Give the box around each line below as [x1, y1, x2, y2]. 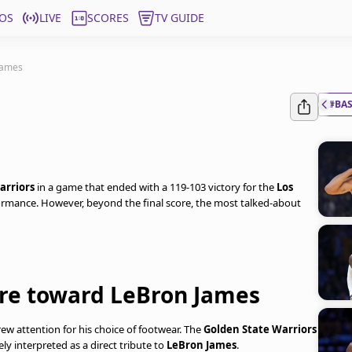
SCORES [87, 10, 129, 25]
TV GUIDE [155, 10, 204, 25]
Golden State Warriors [203, 322, 317, 336]
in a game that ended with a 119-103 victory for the [35, 180, 277, 194]
